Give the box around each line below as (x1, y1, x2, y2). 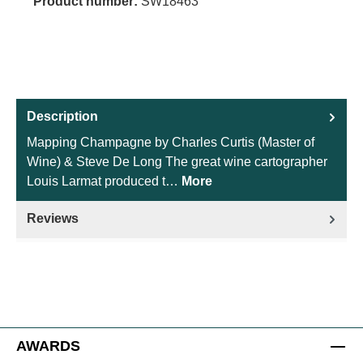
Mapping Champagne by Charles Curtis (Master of (27, 135, 314, 150)
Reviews (27, 211, 79, 226)
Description (27, 109, 98, 124)
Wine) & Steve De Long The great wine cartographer (27, 155, 327, 169)
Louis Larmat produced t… (27, 174, 181, 189)
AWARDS (16, 338, 80, 355)
